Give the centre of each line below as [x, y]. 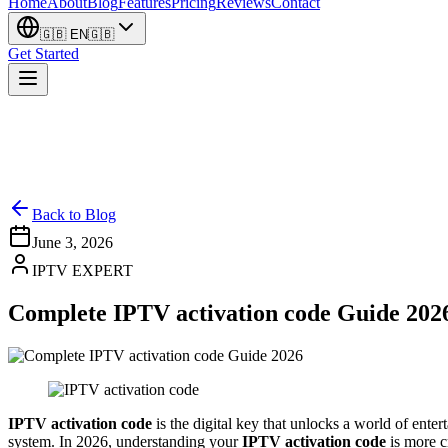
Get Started [43, 53]
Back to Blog [74, 214]
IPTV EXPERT [82, 270]
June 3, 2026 [72, 242]
